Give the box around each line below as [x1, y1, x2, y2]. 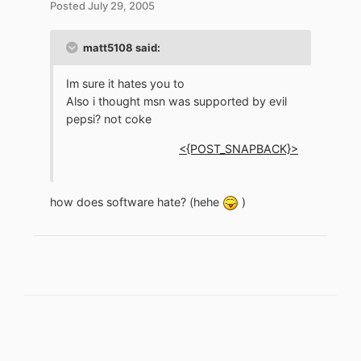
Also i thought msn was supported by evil [66, 94, 287, 109]
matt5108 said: [81, 41, 160, 55]
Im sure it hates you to [66, 77, 185, 91]
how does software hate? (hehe [50, 195, 222, 210]
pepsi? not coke [66, 112, 151, 127]
